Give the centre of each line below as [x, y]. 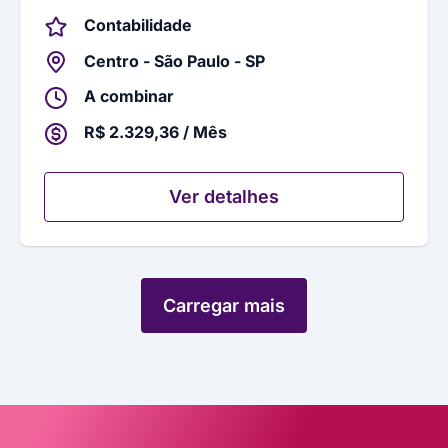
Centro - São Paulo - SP [174, 60]
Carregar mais [224, 305]
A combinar [129, 96]
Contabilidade [138, 25]
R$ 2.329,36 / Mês [155, 131]
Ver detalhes [224, 196]
